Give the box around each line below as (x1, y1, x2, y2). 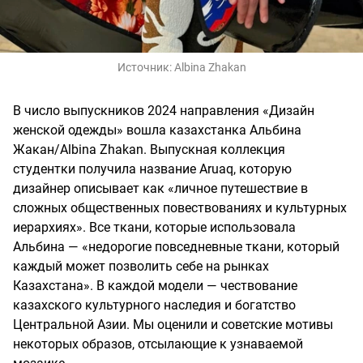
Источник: (117, 61, 174, 75)
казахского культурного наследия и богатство (13, 297, 296, 314)
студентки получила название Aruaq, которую (13, 161, 292, 177)
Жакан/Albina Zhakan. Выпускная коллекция (13, 142, 285, 158)
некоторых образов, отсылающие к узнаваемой (13, 336, 303, 352)
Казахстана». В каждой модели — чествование (13, 278, 297, 294)
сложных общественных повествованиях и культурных (13, 200, 347, 216)
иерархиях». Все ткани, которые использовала (13, 220, 296, 236)
